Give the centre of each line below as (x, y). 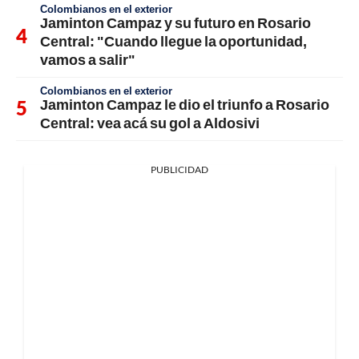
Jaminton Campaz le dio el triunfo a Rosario (185, 104)
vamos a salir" (88, 59)
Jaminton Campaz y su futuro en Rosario (175, 22)
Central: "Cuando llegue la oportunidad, (173, 40)
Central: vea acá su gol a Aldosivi (150, 122)
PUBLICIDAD (179, 169)
